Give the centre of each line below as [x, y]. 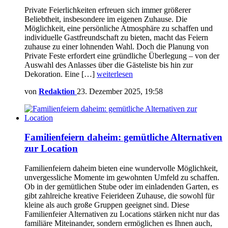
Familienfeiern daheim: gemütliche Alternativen [123, 137]
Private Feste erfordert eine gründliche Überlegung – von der [122, 55]
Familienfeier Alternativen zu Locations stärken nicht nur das [122, 214]
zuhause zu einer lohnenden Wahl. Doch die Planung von [117, 46]
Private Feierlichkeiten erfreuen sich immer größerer [108, 10]
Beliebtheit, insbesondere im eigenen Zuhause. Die [106, 19]
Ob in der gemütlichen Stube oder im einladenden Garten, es [121, 187]
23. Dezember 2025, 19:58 [120, 91]
